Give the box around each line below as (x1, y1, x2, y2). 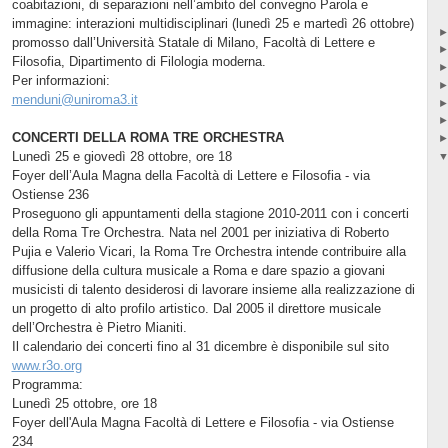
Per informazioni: (11, 72, 110, 88)
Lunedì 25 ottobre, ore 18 (11, 395, 157, 411)
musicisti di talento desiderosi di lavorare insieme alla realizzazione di (11, 281, 415, 297)
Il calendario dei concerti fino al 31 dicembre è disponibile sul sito (11, 338, 389, 354)
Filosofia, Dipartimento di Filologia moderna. (11, 53, 266, 69)
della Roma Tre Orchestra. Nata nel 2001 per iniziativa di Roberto (11, 224, 389, 240)
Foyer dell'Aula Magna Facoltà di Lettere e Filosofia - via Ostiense (11, 414, 394, 430)
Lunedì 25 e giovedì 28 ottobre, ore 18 (11, 148, 232, 164)
